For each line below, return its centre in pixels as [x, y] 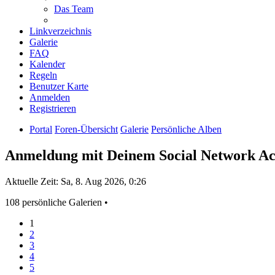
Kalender [47, 64]
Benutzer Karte [59, 87]
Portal [41, 130]
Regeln [43, 76]
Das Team [74, 9]
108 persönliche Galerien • [56, 203]
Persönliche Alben [186, 130]
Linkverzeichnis [60, 31]
